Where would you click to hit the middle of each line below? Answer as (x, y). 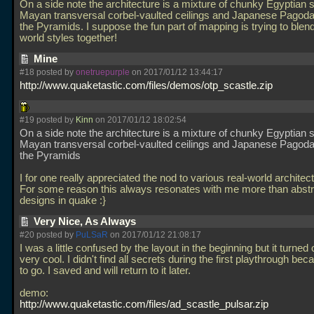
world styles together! (70, 38)
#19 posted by (48, 120)
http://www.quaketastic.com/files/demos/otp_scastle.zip (146, 86)
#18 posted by (48, 72)
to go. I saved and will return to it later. (105, 271)
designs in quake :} (64, 200)
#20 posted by (48, 235)
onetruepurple (103, 72)
